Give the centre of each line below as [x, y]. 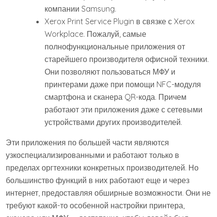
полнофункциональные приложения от [115, 46]
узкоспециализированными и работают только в [93, 155]
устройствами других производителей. [113, 122]
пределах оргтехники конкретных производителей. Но [102, 168]
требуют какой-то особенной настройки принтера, [95, 205]
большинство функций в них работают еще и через [98, 180]
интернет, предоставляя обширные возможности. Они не [108, 193]
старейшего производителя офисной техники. [127, 59]
